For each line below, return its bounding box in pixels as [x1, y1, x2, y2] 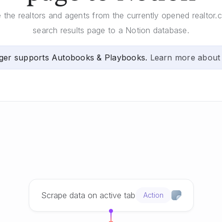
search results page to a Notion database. [33, 25, 189, 35]
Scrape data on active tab [41, 190, 135, 200]
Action [143, 191, 164, 199]
